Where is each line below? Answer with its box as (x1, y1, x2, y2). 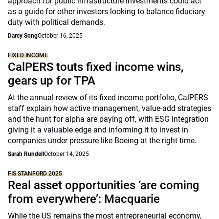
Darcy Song (8, 32, 38, 39)
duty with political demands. (8, 18, 105, 27)
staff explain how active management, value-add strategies (8, 104, 211, 113)
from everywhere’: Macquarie (8, 192, 160, 206)
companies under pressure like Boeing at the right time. (8, 136, 197, 145)
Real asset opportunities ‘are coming (8, 178, 199, 192)
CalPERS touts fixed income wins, (8, 60, 183, 74)
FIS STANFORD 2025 (8, 170, 62, 177)
